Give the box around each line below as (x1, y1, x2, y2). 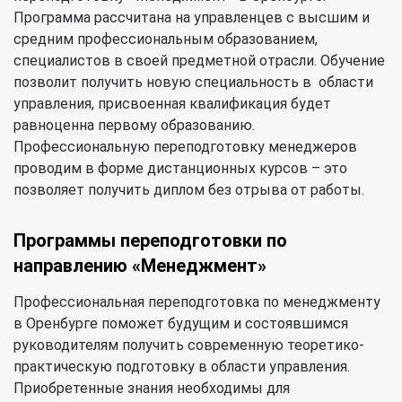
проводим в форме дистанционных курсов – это (13, 159, 347, 177)
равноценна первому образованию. (13, 116, 255, 134)
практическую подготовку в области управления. (13, 357, 350, 375)
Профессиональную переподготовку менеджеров (13, 137, 357, 155)
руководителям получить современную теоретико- (13, 336, 364, 354)
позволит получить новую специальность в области (13, 73, 373, 91)
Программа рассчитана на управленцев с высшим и (13, 8, 370, 26)
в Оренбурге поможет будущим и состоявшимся (13, 314, 348, 332)
